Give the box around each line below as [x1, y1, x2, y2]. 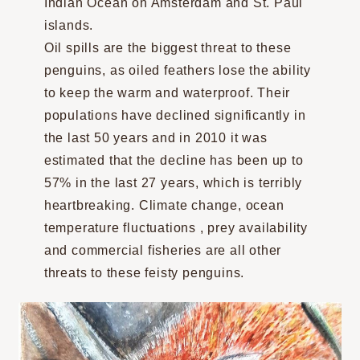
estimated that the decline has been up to [43, 153, 304, 167]
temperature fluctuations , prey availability [43, 220, 309, 235]
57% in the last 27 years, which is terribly [43, 175, 303, 190]
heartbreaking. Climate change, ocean [43, 198, 284, 212]
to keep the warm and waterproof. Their [43, 85, 291, 100]
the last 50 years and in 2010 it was [43, 130, 268, 145]
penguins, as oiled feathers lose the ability [43, 63, 312, 77]
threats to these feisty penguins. [43, 265, 245, 280]
